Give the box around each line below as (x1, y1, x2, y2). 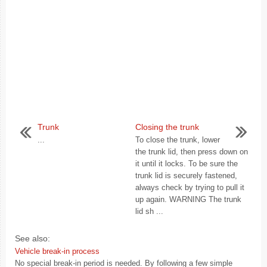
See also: (15, 234, 50, 243)
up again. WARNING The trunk (135, 195, 241, 204)
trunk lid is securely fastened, (135, 171, 237, 180)
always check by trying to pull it (135, 183, 244, 192)
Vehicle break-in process (15, 247, 100, 256)
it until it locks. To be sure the (135, 159, 238, 168)
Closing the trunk (135, 122, 199, 132)
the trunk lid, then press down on (135, 147, 248, 156)
